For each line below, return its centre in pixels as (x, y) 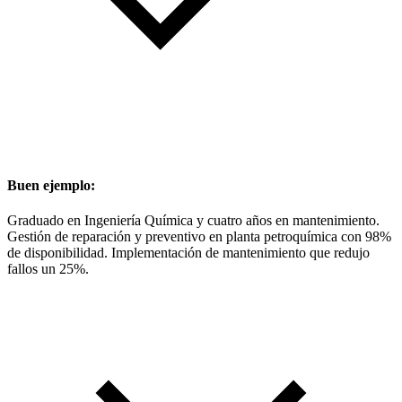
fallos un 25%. (48, 268)
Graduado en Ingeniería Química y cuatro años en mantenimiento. (193, 220)
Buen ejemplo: (51, 185)
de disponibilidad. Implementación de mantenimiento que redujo (188, 252)
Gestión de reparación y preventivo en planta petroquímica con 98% (199, 236)
